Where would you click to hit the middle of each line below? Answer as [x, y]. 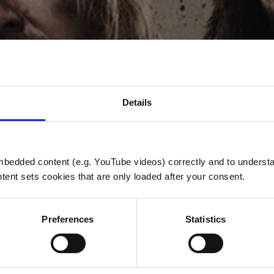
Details [137, 102]
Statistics [206, 219]
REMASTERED [137, 219]
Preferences [68, 219]
